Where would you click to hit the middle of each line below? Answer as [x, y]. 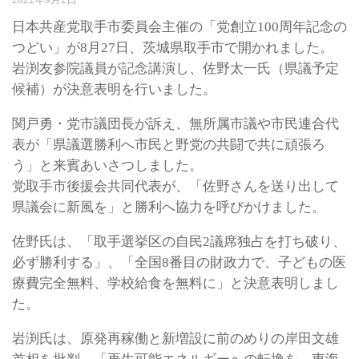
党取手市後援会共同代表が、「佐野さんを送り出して [175, 187]
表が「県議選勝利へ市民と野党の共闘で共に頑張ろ [169, 145]
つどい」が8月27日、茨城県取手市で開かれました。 [173, 48]
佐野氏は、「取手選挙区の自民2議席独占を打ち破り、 [179, 241]
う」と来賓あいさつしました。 [107, 166]
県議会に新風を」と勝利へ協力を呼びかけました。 [169, 208]
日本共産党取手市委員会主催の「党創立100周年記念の [179, 27]
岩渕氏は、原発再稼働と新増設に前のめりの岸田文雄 [175, 338]
